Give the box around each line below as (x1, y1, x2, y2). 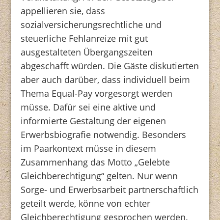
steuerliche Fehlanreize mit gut (21, 32, 148, 44)
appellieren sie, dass (21, 4, 106, 17)
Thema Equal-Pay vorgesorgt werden (21, 87, 173, 99)
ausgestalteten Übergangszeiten (21, 46, 153, 58)
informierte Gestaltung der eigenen (21, 114, 166, 127)
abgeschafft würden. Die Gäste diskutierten (21, 59, 199, 72)
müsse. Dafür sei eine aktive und (21, 101, 156, 113)
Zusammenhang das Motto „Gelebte (21, 156, 170, 168)
